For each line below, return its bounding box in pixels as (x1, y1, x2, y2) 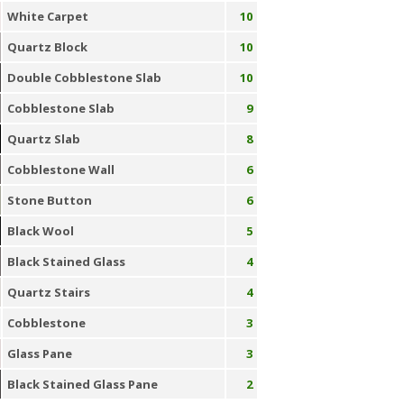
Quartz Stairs (6, 284, 90, 300)
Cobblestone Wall (6, 161, 115, 178)
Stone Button (6, 192, 92, 208)
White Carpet (6, 8, 88, 24)
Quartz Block (6, 39, 87, 55)
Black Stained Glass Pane (6, 376, 158, 392)
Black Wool (6, 223, 74, 239)
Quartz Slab (6, 131, 80, 147)
